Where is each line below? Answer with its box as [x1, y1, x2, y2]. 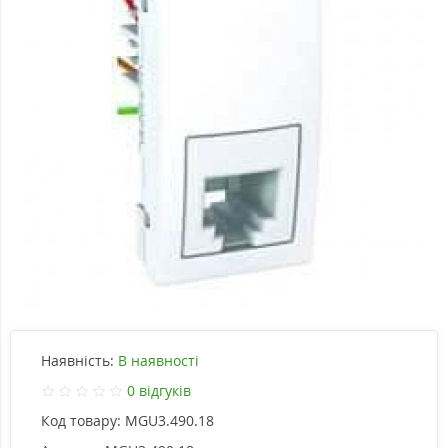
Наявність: [41, 350, 114, 370]
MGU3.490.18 [125, 410, 214, 430]
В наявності [118, 350, 199, 370]
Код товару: [41, 410, 121, 430]
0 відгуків [126, 380, 191, 400]
